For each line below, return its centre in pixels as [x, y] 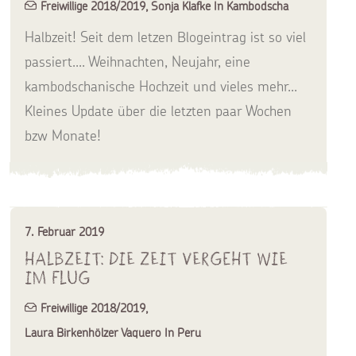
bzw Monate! [63, 135]
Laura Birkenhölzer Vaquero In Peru [113, 333]
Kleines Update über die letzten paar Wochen [158, 110]
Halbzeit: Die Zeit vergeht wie [156, 259]
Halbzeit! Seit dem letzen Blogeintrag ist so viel [165, 37]
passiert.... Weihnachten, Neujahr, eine [137, 61]
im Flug [58, 278]
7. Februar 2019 [64, 232]
